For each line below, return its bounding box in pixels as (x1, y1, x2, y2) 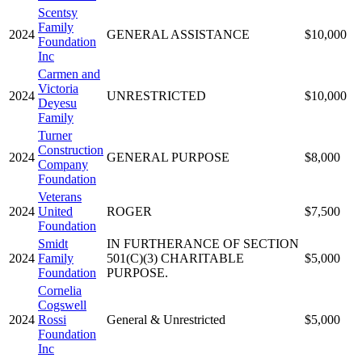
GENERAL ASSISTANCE (107, 27, 250, 41)
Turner (38, 128, 72, 142)
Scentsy (38, 5, 78, 19)
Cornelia (38, 283, 82, 297)
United (38, 204, 73, 218)
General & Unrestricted (107, 312, 225, 326)
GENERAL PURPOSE (107, 149, 229, 164)
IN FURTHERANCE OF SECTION (107, 236, 299, 250)
